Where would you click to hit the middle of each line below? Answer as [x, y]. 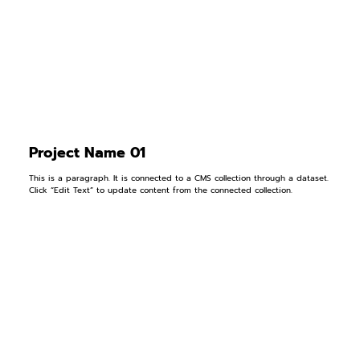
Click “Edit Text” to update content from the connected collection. [160, 190]
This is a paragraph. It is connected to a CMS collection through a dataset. [178, 178]
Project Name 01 [87, 152]
